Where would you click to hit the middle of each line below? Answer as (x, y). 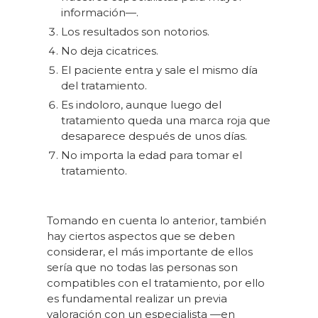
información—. (100, 13)
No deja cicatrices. (110, 51)
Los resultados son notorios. (136, 32)
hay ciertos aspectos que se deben (141, 236)
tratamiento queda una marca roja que (166, 121)
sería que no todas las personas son (143, 268)
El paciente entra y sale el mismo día (160, 70)
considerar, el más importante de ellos (150, 252)
